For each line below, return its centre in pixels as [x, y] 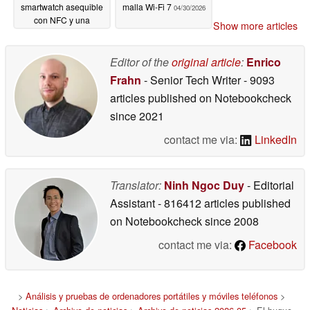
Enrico [264, 62]
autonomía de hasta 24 [62, 33]
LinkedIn [274, 139]
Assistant [134, 203]
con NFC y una [62, 20]
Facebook [271, 244]
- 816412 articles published [224, 203]
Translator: [136, 185]
